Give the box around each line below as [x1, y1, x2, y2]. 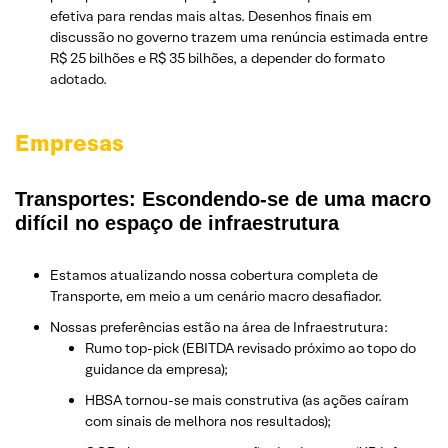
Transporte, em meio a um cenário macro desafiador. [50, 286, 382, 305]
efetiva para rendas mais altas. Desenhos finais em [50, 6, 372, 25]
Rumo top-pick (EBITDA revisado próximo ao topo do [85, 338, 416, 357]
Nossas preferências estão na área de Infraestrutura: [50, 317, 388, 336]
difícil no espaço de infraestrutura [15, 211, 339, 234]
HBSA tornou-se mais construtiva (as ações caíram [85, 390, 409, 409]
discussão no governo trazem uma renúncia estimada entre [50, 27, 428, 46]
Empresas [15, 127, 124, 158]
